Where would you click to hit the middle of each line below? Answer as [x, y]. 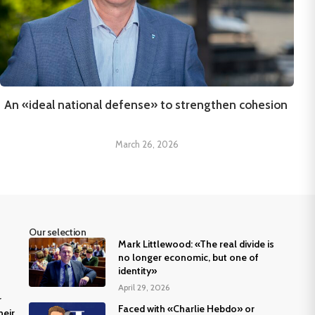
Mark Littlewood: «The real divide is [197, 244]
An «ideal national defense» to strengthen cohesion [147, 104]
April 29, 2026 [144, 287]
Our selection [58, 232]
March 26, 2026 [147, 144]
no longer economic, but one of [189, 257]
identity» [138, 270]
